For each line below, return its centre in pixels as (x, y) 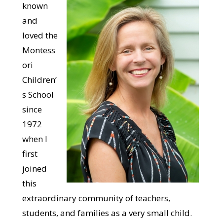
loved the (40, 35)
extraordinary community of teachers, (96, 198)
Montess (38, 50)
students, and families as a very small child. (107, 213)
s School (38, 94)
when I (35, 139)
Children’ (39, 79)
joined (34, 168)
